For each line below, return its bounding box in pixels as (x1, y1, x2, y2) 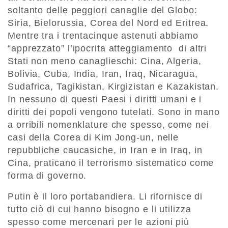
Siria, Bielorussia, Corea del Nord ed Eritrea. (8, 18, 209, 28)
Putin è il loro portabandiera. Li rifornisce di (8, 191, 203, 202)
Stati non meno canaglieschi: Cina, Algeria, (8, 56, 202, 67)
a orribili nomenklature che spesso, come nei (8, 120, 209, 130)
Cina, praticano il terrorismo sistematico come (8, 158, 214, 168)
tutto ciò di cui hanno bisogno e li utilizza (8, 204, 191, 215)
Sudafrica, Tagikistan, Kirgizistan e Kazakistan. (8, 81, 219, 92)
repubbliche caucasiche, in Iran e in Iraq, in (8, 145, 203, 156)
